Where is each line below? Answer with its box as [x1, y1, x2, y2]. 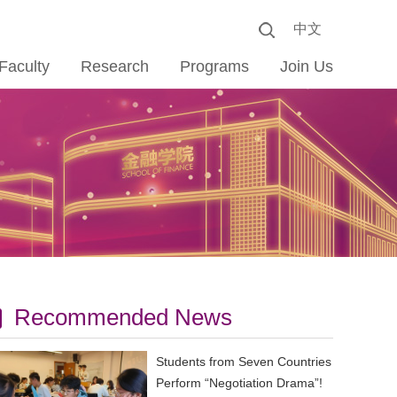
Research [81, 58, 149, 75]
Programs [180, 58, 249, 75]
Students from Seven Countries [156, 354, 331, 369]
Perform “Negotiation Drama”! [156, 376, 323, 390]
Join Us [280, 58, 333, 75]
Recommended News [14, 304, 232, 331]
